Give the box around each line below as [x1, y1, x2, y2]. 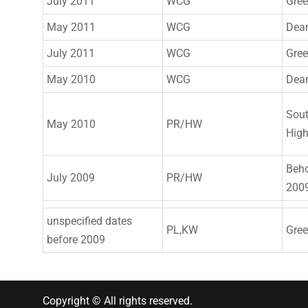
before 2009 [47, 233, 105, 246]
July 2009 [47, 171, 95, 184]
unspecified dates [47, 214, 132, 228]
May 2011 [47, 21, 96, 34]
